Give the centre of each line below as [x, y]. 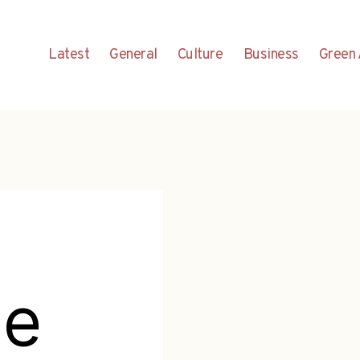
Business [271, 55]
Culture [200, 55]
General [133, 55]
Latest [69, 55]
